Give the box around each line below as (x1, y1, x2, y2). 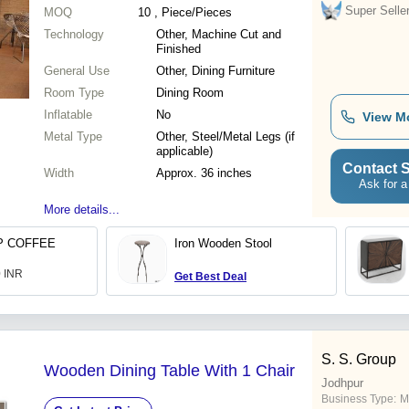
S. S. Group (321, 351, 396, 368)
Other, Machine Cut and (156, 27, 281, 42)
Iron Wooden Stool (174, 236, 272, 251)
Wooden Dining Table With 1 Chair (44, 362, 295, 381)
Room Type (44, 86, 104, 100)
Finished (156, 42, 201, 57)
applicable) (156, 144, 213, 159)
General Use (44, 64, 110, 79)
